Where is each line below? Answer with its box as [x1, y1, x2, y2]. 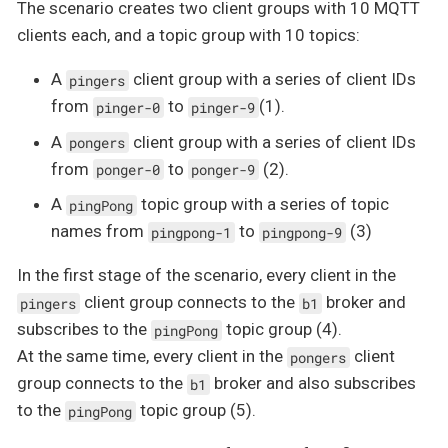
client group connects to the [79, 292, 299, 313]
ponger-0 [96, 160, 161, 179]
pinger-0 [96, 98, 161, 117]
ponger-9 [191, 160, 256, 179]
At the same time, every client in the [17, 346, 287, 367]
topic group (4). [221, 319, 342, 340]
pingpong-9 [262, 223, 343, 242]
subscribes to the [17, 319, 151, 340]
